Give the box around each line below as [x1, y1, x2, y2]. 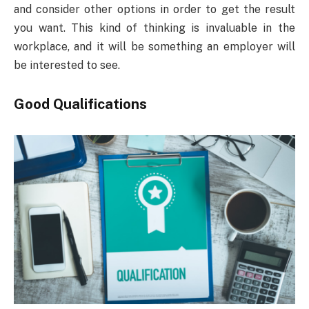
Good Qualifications [14, 95, 147, 112]
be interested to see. [14, 59, 120, 72]
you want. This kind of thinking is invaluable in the [14, 21, 295, 35]
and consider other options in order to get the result [14, 3, 295, 17]
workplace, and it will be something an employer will [14, 40, 295, 54]
